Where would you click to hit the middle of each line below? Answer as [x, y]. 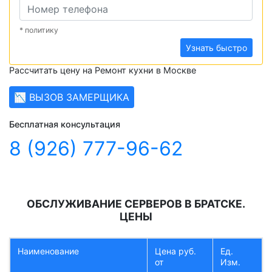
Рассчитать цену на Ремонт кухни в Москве [103, 70]
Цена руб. [175, 251]
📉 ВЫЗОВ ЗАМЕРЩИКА [72, 97]
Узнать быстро [216, 48]
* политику [39, 30]
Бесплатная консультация [65, 124]
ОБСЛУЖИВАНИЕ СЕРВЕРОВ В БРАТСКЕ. [136, 204]
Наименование [48, 251]
